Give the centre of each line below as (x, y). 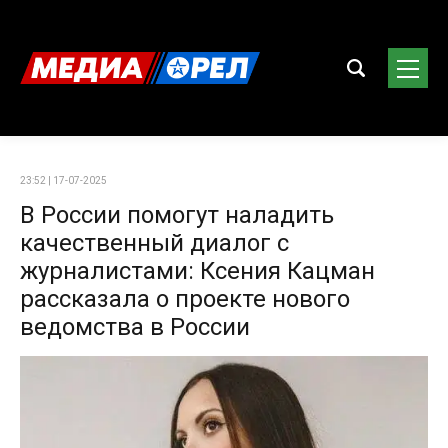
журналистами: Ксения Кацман (197, 271)
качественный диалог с (154, 243)
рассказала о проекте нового (185, 299)
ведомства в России (135, 327)
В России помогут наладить (177, 215)
